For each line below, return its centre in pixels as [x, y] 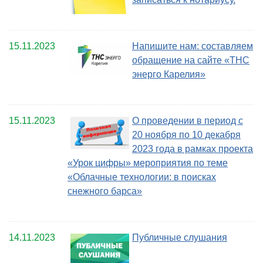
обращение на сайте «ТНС [191, 60]
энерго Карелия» [169, 75]
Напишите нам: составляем [193, 46]
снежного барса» [105, 191]
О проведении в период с [188, 121]
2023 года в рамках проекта [193, 149]
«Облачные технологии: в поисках [142, 177]
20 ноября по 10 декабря [186, 135]
